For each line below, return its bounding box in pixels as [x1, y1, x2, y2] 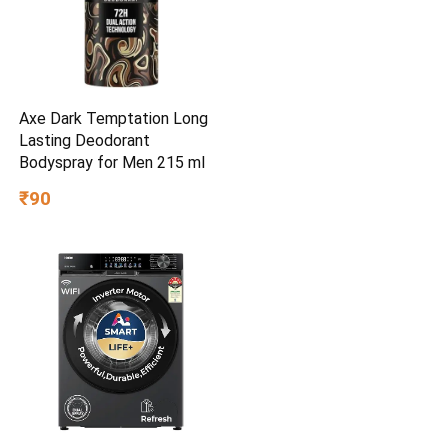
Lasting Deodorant [19, 130, 151, 150]
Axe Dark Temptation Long [19, 108, 209, 128]
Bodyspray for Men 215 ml [19, 152, 206, 172]
